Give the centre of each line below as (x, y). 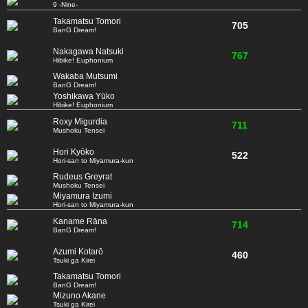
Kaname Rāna (80, 221)
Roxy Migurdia (80, 121)
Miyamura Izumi (82, 196)
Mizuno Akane (79, 296)
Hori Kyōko (74, 152)
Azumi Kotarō (78, 251)
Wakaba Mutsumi (85, 77)
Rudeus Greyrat (82, 176)
